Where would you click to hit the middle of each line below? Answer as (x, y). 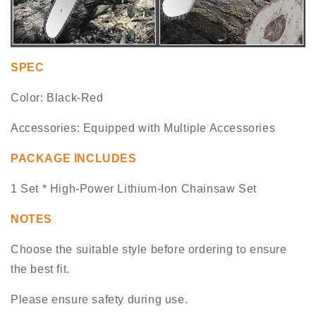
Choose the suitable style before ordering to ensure (149, 249)
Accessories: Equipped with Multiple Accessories (143, 128)
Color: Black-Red (57, 97)
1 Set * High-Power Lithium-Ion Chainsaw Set (134, 188)
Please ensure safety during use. (99, 299)
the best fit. (40, 269)
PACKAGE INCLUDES (74, 158)
